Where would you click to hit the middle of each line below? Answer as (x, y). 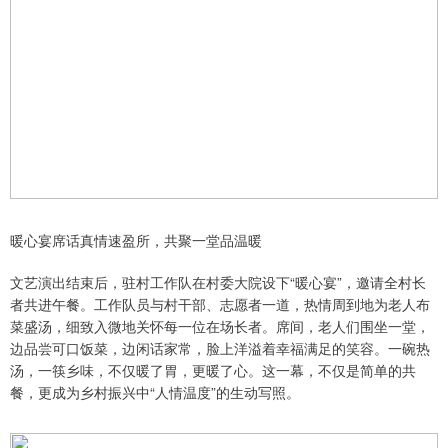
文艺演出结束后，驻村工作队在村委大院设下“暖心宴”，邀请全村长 (218, 282)
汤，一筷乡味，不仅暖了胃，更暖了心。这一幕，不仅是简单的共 (213, 370)
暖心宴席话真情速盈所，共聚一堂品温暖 (136, 240)
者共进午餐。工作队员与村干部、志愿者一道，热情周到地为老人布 (220, 304)
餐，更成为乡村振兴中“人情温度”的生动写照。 (155, 392)
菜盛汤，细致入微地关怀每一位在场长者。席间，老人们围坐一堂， (220, 326)
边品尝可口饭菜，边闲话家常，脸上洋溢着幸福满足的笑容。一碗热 (220, 348)
